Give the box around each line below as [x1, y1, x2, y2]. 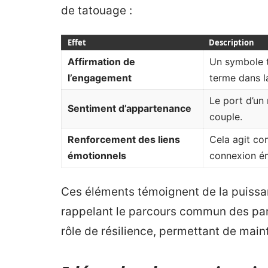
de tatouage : [61, 4, 132, 18]
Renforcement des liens [68, 133, 180, 146]
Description [209, 37, 254, 48]
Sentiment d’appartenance [68, 102, 191, 115]
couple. [209, 111, 242, 123]
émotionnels [68, 150, 126, 162]
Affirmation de [68, 56, 135, 68]
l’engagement [68, 72, 132, 84]
